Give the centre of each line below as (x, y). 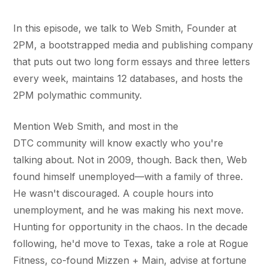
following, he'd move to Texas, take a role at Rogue (131, 244)
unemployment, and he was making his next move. (129, 210)
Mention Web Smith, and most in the (96, 127)
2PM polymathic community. (78, 95)
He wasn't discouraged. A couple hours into (114, 194)
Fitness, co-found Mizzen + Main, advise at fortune (130, 261)
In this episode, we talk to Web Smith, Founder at (125, 28)
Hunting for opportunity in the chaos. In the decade (131, 227)
